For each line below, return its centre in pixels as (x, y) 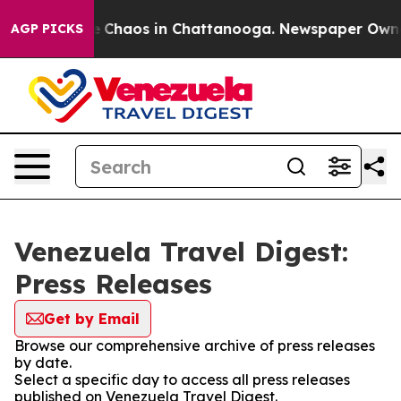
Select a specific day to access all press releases (182, 380)
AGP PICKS (47, 29)
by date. (43, 363)
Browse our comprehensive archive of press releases (195, 346)
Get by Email (92, 319)
